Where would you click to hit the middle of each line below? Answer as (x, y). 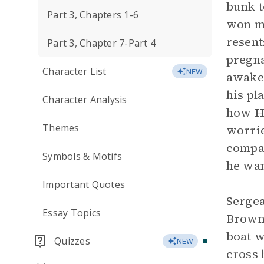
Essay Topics (72, 213)
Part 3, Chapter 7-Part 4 (101, 43)
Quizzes (72, 241)
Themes (61, 128)
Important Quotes (84, 184)
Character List (75, 71)
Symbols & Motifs (82, 156)
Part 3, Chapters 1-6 (93, 15)
